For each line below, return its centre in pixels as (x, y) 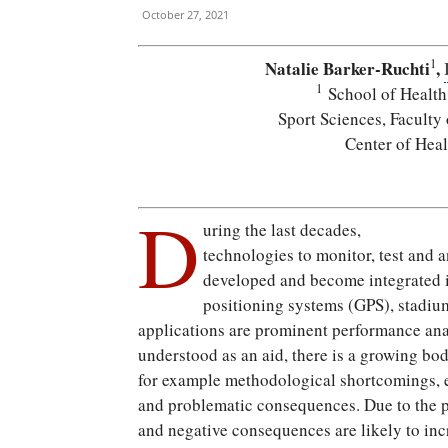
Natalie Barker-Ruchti (347, 68)
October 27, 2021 (185, 14)
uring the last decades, (282, 229)
